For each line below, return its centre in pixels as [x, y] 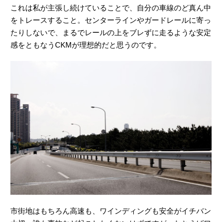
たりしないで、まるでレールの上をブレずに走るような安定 [111, 32]
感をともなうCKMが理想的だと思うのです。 [86, 45]
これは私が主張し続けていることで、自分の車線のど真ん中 [111, 8]
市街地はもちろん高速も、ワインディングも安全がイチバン [111, 211]
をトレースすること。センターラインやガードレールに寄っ [111, 20]
